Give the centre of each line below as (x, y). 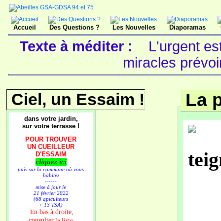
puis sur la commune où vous (51, 169)
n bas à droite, (54, 212)
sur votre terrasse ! (51, 126)
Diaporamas (187, 27)
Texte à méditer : (80, 46)
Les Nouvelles (134, 27)
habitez (51, 175)
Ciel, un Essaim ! (78, 99)
